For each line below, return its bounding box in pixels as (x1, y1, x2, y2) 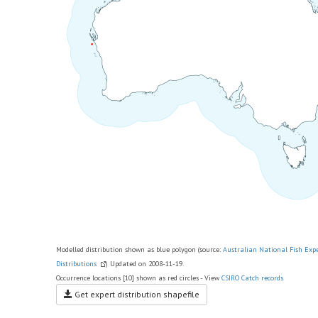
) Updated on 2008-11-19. (106, 259, 184, 268)
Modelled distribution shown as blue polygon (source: (56, 245, 223, 254)
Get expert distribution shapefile (72, 289, 199, 300)
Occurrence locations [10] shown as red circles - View (56, 273, 221, 283)
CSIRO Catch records (221, 273, 283, 283)
